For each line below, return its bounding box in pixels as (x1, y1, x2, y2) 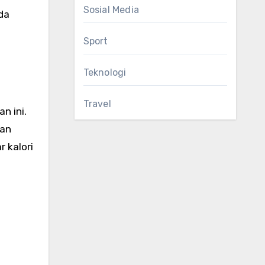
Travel (83, 98, 111, 109)
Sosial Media (83, 4, 139, 15)
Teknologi (83, 67, 127, 78)
